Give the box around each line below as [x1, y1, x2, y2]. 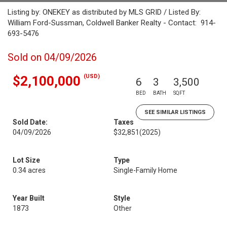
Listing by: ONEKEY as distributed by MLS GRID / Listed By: [8, 8, 201, 17]
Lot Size [13, 156, 40, 164]
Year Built [13, 194, 45, 202]
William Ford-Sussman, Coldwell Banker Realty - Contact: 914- [8, 18, 216, 27]
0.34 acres [13, 166, 46, 174]
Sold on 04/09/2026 [8, 51, 97, 63]
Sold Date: [13, 118, 48, 126]
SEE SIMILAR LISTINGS [144, 109, 206, 116]
